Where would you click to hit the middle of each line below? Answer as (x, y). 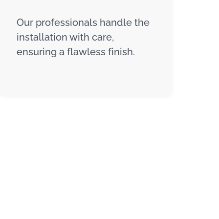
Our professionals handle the (83, 22)
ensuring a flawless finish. (76, 52)
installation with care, (65, 37)
